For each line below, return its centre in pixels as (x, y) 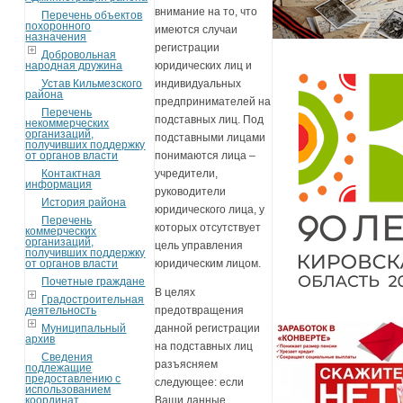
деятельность (61, 310)
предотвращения (200, 311)
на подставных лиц (204, 347)
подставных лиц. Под (210, 120)
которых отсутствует (208, 228)
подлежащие (59, 367)
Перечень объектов (92, 15)
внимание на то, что (206, 12)
